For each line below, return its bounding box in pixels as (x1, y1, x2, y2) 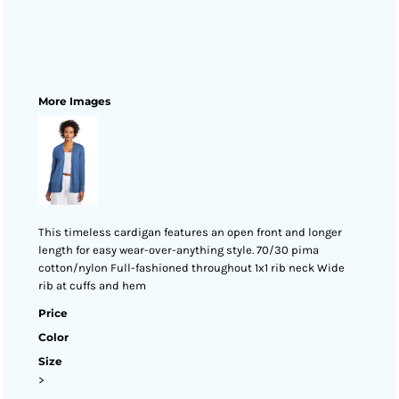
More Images (38, 94, 110, 108)
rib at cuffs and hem (38, 279, 146, 292)
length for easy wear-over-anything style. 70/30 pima (38, 243, 319, 256)
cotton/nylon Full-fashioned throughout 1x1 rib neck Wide (38, 261, 345, 274)
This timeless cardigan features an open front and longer (38, 225, 342, 239)
